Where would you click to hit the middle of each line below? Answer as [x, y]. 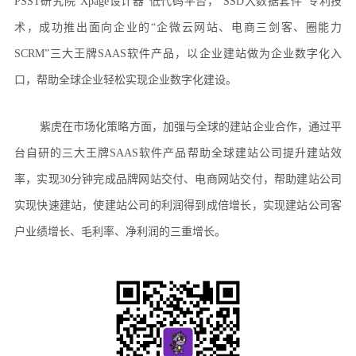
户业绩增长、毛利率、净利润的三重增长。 [120, 232]
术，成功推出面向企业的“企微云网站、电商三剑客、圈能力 [178, 27]
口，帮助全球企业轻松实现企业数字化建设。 [125, 80]
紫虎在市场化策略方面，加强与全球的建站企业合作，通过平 [191, 127]
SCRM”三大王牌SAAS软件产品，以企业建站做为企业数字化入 [178, 54]
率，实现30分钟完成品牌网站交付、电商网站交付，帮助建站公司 [178, 179]
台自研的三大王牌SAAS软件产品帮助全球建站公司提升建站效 [178, 153]
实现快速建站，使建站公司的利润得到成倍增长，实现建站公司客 [178, 205]
